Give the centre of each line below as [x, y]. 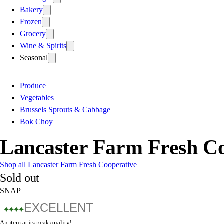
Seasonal [34, 57]
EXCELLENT [59, 207]
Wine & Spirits [43, 45]
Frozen [31, 21]
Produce [33, 85]
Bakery [31, 9]
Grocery [33, 33]
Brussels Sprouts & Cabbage [65, 109]
